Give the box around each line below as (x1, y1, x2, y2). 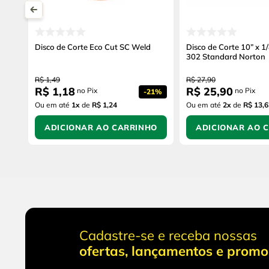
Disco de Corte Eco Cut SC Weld (35, 42, 151, 52)
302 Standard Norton (186, 52, 265, 62)
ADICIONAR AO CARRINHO (44, 122, 157, 133)
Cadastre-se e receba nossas (79, 227, 257, 244)
